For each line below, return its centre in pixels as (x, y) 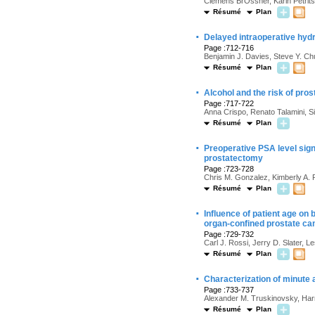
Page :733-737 (229, 290)
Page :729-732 (229, 234)
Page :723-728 (229, 169)
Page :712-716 (229, 48)
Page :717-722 (229, 103)
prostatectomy (233, 158)
